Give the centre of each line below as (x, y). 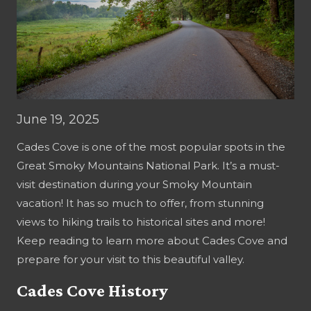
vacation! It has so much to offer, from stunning (140, 203)
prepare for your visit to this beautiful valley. (131, 259)
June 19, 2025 (58, 119)
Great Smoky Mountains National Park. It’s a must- (148, 165)
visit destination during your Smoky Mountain (134, 184)
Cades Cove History (92, 290)
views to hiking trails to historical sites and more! (141, 221)
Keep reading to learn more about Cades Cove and (152, 240)
